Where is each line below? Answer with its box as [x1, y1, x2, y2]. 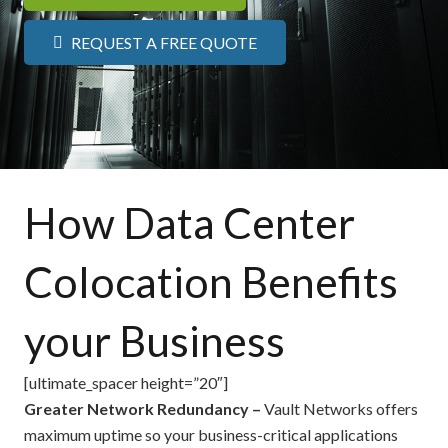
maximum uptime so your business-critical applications [24, 424, 398, 444]
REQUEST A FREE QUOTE [70, 33, 257, 53]
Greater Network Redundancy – [24, 398, 264, 418]
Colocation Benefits [24, 255, 398, 307]
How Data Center [24, 196, 355, 248]
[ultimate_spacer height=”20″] [24, 372, 228, 392]
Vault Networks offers [264, 398, 418, 418]
